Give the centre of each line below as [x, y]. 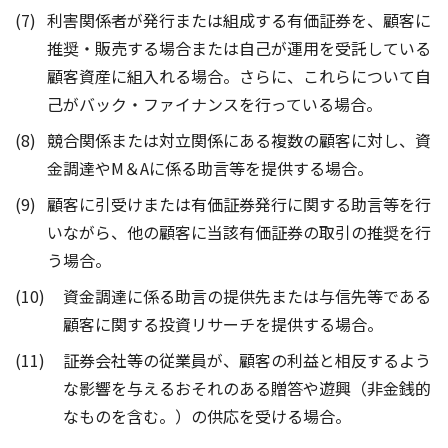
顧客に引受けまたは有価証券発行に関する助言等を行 [239, 204]
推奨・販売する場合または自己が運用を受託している [239, 48]
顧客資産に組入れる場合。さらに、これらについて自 [239, 76]
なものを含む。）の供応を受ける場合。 [207, 416]
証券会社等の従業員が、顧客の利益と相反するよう [247, 360]
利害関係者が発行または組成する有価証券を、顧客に [239, 20]
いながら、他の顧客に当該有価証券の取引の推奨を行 [239, 232]
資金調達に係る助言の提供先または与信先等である [247, 296]
